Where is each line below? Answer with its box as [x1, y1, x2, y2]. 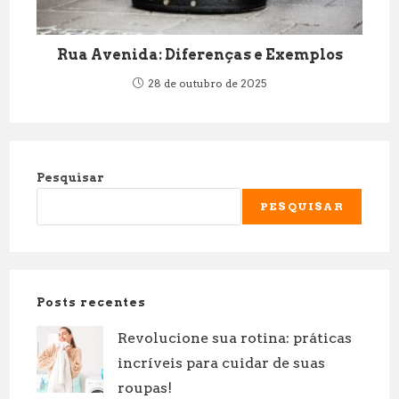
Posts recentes [37, 295, 147, 309]
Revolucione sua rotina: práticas [118, 329, 353, 346]
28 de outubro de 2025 [148, 76, 266, 90]
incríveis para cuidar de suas [118, 354, 326, 371]
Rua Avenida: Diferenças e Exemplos [56, 45, 343, 63]
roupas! [118, 379, 173, 396]
